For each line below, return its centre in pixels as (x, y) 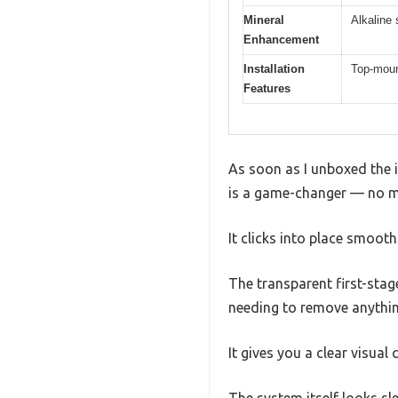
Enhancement (281, 39)
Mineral (264, 20)
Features (267, 88)
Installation (274, 68)
